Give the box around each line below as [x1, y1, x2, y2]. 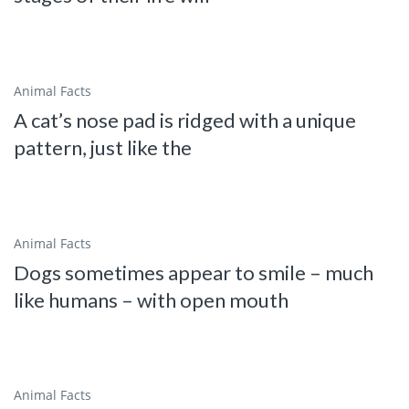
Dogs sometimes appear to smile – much [14, 259, 373, 285]
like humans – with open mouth [14, 287, 288, 312]
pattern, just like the [14, 134, 192, 160]
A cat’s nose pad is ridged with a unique [14, 107, 356, 132]
